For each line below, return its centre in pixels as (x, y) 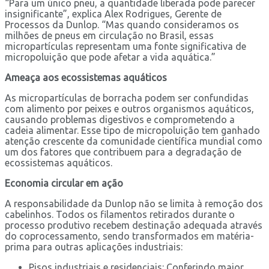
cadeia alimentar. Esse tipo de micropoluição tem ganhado (132, 130)
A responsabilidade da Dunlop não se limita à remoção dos (134, 203)
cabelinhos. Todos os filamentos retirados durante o (120, 214)
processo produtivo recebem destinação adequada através (134, 225)
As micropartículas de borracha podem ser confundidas (127, 98)
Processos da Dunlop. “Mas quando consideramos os (122, 24)
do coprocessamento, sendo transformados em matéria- (129, 236)
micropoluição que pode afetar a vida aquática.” (110, 57)
